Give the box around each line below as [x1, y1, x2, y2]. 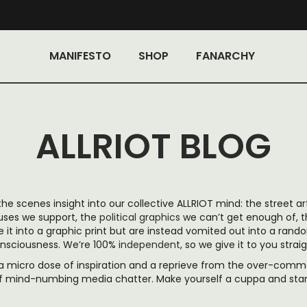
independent [119, 238, 180, 251]
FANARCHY [195, 48, 255, 64]
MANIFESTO [49, 48, 111, 64]
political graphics [99, 210, 180, 224]
